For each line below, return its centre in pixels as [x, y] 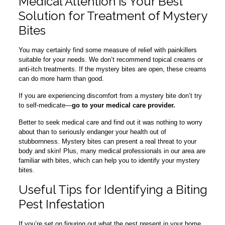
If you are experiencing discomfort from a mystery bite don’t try [110, 96]
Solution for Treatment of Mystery [113, 16]
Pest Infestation [61, 204]
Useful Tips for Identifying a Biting [113, 190]
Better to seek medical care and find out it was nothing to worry [110, 123]
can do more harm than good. [61, 79]
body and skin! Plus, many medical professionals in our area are [112, 151]
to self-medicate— [45, 105]
